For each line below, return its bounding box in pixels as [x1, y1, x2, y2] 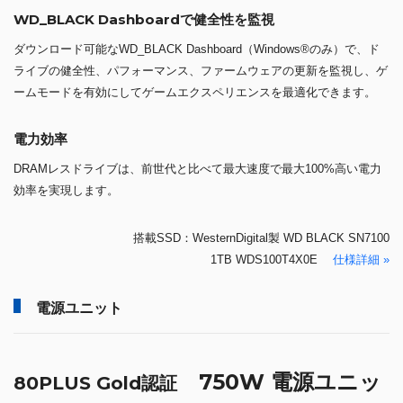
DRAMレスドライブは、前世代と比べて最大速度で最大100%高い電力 [13, 161, 381, 175]
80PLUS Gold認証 [13, 371, 177, 394]
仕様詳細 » [333, 252, 390, 266]
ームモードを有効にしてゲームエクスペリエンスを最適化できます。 [13, 85, 376, 99]
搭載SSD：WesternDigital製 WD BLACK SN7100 [133, 230, 390, 245]
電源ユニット [36, 299, 122, 317]
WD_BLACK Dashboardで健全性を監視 [13, 10, 274, 28]
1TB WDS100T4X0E [210, 252, 333, 266]
